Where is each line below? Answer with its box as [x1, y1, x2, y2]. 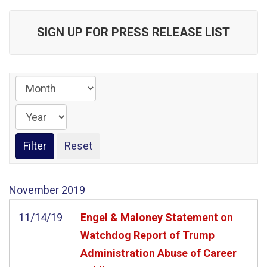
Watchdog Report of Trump [80, 228, 215, 241]
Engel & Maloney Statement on [80, 210, 233, 223]
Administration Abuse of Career [80, 246, 237, 259]
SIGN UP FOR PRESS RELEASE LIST [37, 25, 230, 39]
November [9, 183, 59, 196]
